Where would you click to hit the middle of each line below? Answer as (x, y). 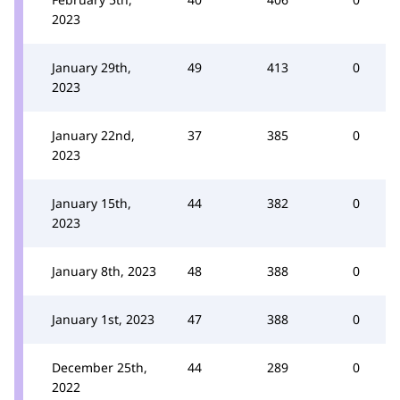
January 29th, (92, 67)
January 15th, (92, 203)
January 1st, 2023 (103, 319)
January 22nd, (93, 135)
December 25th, (100, 367)
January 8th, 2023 (104, 271)
